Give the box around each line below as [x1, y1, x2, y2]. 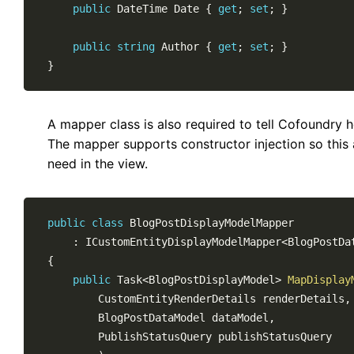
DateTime [117, 2, 168, 15]
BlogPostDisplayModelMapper [130, 217, 294, 229]
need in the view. [47, 156, 148, 171]
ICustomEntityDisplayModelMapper [85, 235, 281, 248]
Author [155, 40, 205, 53]
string [117, 40, 155, 53]
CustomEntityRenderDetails [98, 292, 256, 305]
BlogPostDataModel [98, 311, 205, 324]
